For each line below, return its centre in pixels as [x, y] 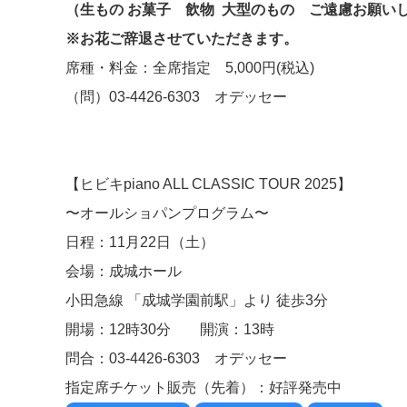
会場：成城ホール [124, 271]
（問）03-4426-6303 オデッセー [176, 96]
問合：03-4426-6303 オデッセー [176, 358]
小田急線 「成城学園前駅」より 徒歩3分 [197, 300]
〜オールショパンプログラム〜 [167, 213]
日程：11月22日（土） [140, 242]
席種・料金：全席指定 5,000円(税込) [190, 67]
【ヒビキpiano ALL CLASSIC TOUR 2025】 [208, 184]
